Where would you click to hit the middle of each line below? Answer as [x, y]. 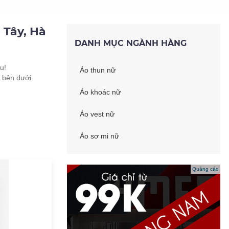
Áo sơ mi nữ [99, 136]
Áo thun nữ [98, 70]
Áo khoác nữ [100, 92]
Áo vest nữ [97, 114]
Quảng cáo [205, 169]
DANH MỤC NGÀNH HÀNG [131, 43]
